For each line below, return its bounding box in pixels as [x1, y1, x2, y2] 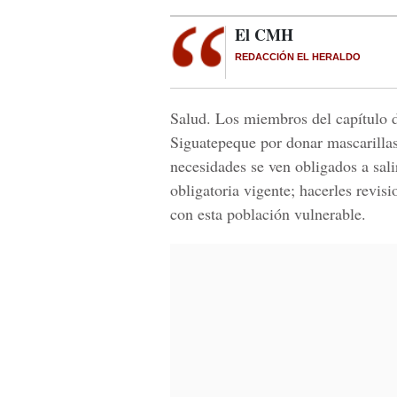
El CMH [235, 23, 293, 46]
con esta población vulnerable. [170, 203, 366, 224]
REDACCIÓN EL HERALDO [235, 51, 361, 62]
